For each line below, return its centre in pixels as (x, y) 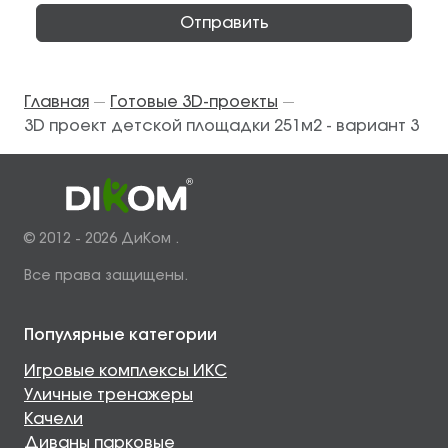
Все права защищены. (106, 276)
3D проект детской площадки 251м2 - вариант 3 (221, 126)
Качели (53, 419)
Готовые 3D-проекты (194, 102)
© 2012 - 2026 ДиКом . (101, 239)
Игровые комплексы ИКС (125, 371)
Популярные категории (120, 335)
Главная (56, 102)
